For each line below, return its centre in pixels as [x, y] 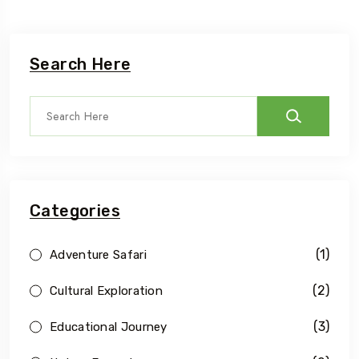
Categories [75, 211]
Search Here [81, 64]
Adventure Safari [98, 254]
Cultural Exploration [106, 290]
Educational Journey [109, 327]
